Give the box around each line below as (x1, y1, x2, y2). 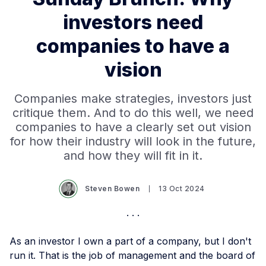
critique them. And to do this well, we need (12, 106, 254, 120)
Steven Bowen (85, 184, 140, 193)
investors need (63, 11, 203, 34)
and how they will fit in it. (64, 148, 202, 163)
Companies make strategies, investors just (14, 91, 252, 106)
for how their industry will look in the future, (10, 134, 256, 148)
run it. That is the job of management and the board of (9, 249, 255, 261)
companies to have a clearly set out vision (15, 120, 251, 134)
